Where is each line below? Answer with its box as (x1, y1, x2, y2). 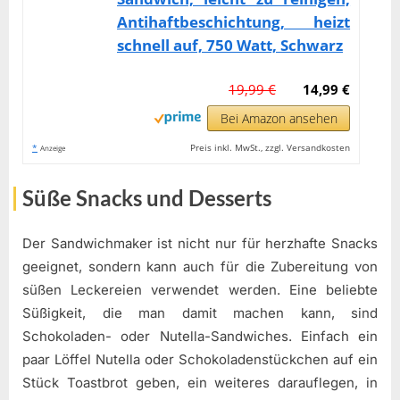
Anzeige (40, 143, 65, 154)
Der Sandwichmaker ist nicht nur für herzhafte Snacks (22, 234, 378, 252)
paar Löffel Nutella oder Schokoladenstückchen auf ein (22, 350, 378, 368)
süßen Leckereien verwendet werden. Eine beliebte (22, 280, 378, 298)
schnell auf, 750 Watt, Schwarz (117, 35, 343, 56)
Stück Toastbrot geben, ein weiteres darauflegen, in (22, 373, 378, 391)
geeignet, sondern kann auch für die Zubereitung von (22, 257, 378, 275)
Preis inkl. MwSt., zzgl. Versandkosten (190, 141, 351, 154)
